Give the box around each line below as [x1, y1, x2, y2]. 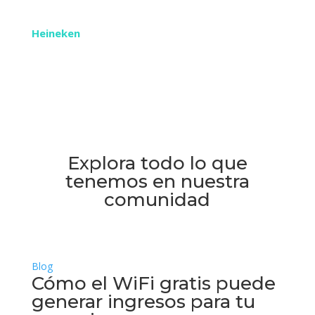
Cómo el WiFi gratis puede [31, 271, 276, 295]
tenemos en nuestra [65, 169, 250, 193]
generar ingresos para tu [31, 290, 255, 313]
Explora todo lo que [67, 151, 247, 174]
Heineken [31, 25, 80, 40]
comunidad [104, 188, 211, 211]
